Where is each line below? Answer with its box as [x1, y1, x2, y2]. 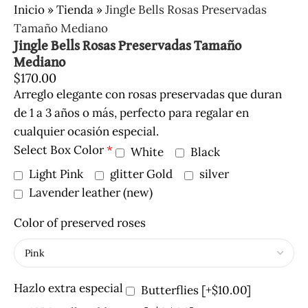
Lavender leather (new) [29, 185, 153, 201]
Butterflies [141, 282, 201, 298]
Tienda [56, 1, 93, 17]
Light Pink [29, 166, 83, 182]
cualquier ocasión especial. [14, 123, 159, 139]
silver [199, 166, 229, 182]
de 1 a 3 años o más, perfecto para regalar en [14, 104, 249, 120]
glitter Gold [109, 166, 173, 182]
